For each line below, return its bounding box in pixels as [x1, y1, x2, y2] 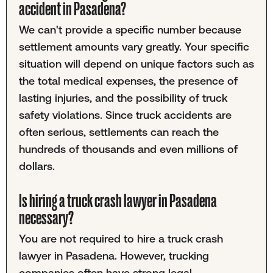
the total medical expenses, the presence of [18, 74, 238, 88]
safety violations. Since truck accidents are [18, 108, 232, 122]
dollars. [18, 160, 55, 173]
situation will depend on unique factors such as [18, 57, 254, 71]
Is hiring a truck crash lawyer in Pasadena [18, 190, 217, 212]
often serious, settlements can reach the [18, 126, 219, 139]
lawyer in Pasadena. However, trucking [18, 249, 209, 263]
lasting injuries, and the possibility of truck [18, 91, 227, 105]
